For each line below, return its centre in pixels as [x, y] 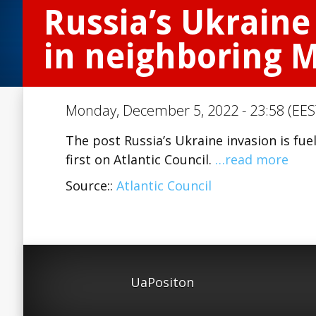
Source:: [91, 186]
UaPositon [162, 282]
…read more [252, 159]
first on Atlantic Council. [140, 159]
